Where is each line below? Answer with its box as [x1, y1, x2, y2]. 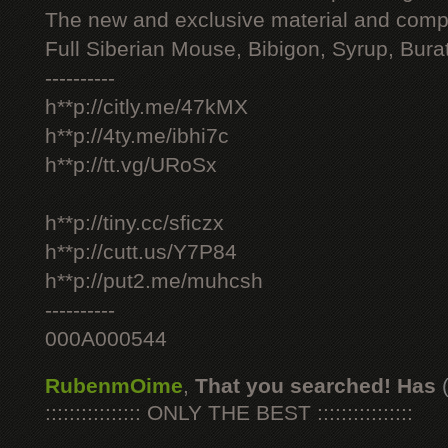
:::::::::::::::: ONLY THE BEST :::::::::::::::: [45, 401, 413, 425]
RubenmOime [45, 374, 183, 398]
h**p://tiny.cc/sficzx [45, 211, 224, 235]
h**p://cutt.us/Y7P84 [45, 240, 237, 264]
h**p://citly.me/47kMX [45, 95, 248, 119]
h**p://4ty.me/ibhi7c [45, 124, 229, 148]
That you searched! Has [195, 374, 436, 398]
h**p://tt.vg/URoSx [45, 153, 217, 177]
